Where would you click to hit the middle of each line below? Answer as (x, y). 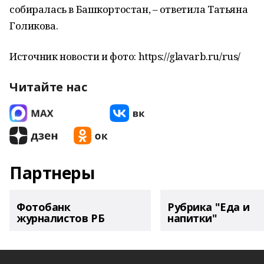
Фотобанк (44, 207)
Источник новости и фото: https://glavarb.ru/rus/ (125, 56)
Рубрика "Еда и (209, 207)
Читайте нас (48, 87)
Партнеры (52, 173)
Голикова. (34, 26)
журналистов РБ (61, 218)
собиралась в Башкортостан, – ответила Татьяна (129, 9)
